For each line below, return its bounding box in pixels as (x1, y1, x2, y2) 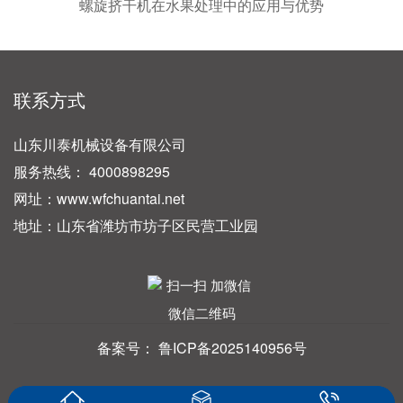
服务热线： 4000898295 (13, 161, 170, 183)
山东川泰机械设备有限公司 (13, 134, 186, 156)
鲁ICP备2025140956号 (157, 337, 307, 359)
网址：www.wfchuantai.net (13, 188, 184, 210)
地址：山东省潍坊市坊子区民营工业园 (13, 215, 258, 237)
